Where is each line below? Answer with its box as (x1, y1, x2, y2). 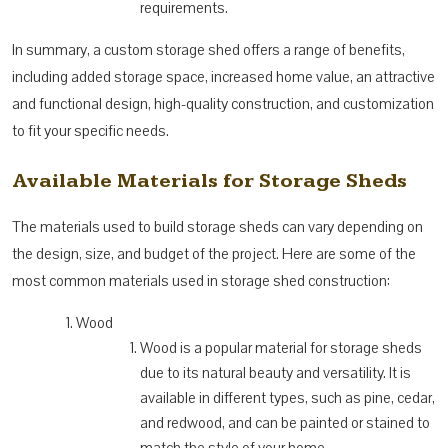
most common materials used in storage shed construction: (12, 270, 390, 291)
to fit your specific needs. (12, 120, 169, 141)
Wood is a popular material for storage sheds (140, 337, 422, 358)
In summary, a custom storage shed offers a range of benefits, (12, 39, 405, 60)
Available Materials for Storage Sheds (12, 168, 407, 193)
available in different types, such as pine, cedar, (140, 387, 435, 408)
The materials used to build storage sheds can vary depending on (12, 216, 423, 237)
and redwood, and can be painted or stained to (140, 412, 430, 433)
